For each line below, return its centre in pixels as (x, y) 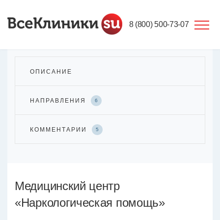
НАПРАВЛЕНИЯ (59, 101)
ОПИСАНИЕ (51, 72)
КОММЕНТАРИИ (60, 130)
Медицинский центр (67, 186)
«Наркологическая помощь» (90, 203)
